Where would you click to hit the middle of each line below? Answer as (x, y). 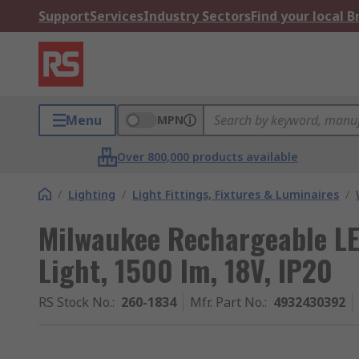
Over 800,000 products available (208, 157)
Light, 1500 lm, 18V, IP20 (186, 270)
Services (117, 16)
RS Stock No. (75, 302)
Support (64, 16)
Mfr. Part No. (227, 302)
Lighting (92, 194)
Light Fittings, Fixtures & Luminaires (236, 194)
